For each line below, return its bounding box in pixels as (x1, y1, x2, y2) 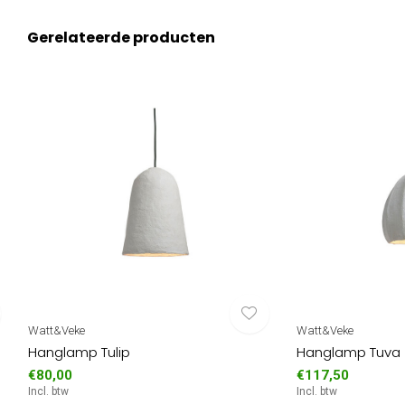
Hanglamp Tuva (296, 343, 400, 363)
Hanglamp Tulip (27, 343, 130, 363)
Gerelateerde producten (27, 27, 215, 48)
